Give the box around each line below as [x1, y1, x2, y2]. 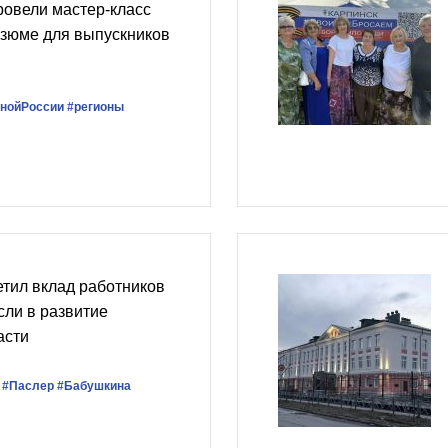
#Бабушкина [57, 378, 131, 393]
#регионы [67, 99, 124, 114]
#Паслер [2, 378, 54, 393]
